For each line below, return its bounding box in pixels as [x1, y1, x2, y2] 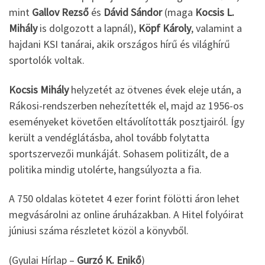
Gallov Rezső [32, 5, 89, 20]
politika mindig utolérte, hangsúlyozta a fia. [9, 162, 202, 176]
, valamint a [191, 21, 242, 35]
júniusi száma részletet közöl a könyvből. [9, 224, 189, 238]
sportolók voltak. [9, 53, 85, 67]
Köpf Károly [138, 21, 191, 35]
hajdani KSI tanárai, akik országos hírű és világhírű [9, 37, 230, 51]
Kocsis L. [195, 5, 234, 20]
